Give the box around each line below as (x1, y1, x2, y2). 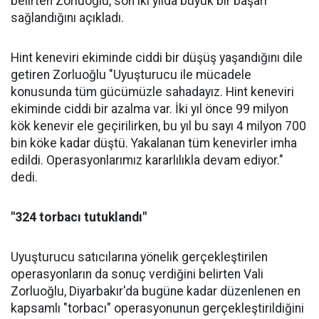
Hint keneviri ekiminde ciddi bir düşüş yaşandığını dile (11, 51, 303, 65)
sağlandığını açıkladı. (11, 11, 124, 25)
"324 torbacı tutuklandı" (11, 210, 147, 224)
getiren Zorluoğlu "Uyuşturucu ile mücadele (11, 68, 251, 82)
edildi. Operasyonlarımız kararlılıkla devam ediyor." (11, 153, 283, 167)
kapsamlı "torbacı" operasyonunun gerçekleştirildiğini (11, 301, 304, 315)
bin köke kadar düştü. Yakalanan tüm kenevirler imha (11, 136, 297, 150)
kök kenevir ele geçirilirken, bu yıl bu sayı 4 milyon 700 (11, 119, 306, 133)
